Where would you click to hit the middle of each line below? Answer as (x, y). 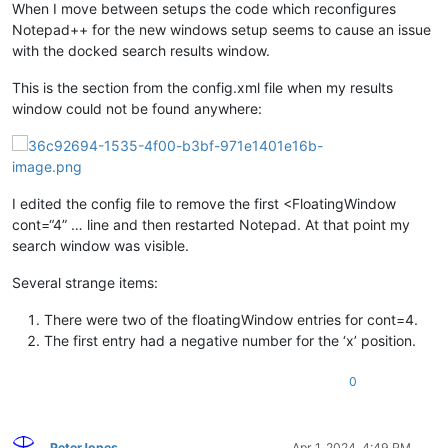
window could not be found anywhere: (137, 108)
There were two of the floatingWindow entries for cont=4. (231, 319)
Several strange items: (85, 282)
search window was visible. (100, 245)
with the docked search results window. (141, 50)
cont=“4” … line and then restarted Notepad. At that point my (211, 224)
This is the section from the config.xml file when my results (202, 87)
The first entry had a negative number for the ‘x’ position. (230, 340)
